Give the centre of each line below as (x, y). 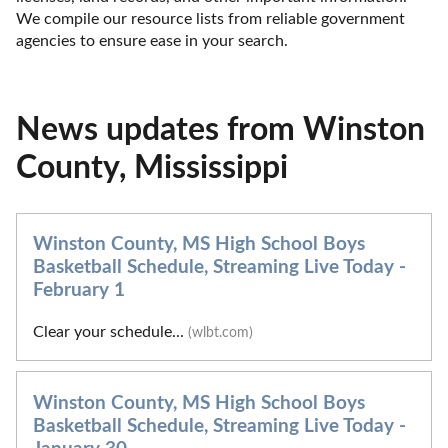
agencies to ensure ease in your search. (152, 40)
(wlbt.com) (220, 333)
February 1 (79, 291)
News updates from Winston (220, 129)
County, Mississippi (152, 167)
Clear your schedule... (110, 332)
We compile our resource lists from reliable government (210, 18)
